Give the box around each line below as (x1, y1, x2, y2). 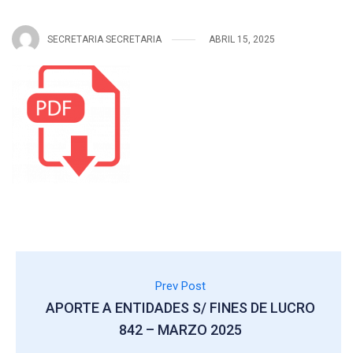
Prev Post (155, 279, 206, 293)
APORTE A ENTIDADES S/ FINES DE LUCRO (46, 299, 315, 316)
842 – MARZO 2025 (119, 321, 242, 338)
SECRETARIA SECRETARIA (47, 33, 162, 45)
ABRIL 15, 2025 (209, 33, 275, 45)
